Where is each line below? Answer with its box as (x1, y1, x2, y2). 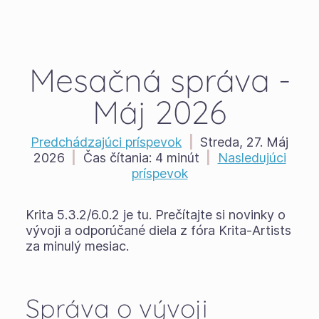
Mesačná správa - (28, 60, 291, 100)
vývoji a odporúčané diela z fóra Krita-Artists (25, 223, 291, 238)
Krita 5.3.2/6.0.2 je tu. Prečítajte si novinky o (25, 207, 286, 222)
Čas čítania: (83, 150, 152, 165)
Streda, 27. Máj (200, 135, 288, 150)
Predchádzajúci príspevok (31, 135, 182, 150)
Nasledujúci (217, 150, 286, 165)
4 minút (151, 150, 199, 165)
